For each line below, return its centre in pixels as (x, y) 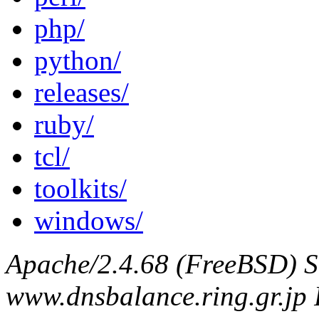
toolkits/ (80, 188)
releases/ (82, 92)
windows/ (89, 220)
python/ (78, 60)
